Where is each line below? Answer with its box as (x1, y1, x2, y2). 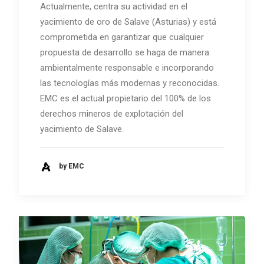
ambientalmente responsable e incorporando (40, 62, 214, 73)
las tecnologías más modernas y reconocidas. (40, 77, 219, 88)
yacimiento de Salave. (40, 123, 124, 134)
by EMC (59, 162, 84, 171)
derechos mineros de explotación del (40, 108, 183, 119)
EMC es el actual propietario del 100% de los (40, 93, 211, 104)
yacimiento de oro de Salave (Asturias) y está (40, 16, 216, 27)
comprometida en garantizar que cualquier (40, 31, 204, 42)
